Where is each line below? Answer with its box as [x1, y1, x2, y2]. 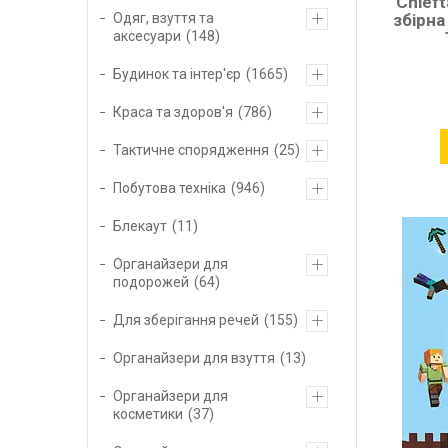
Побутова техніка [113, 179, 226, 196]
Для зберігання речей [113, 311, 259, 328]
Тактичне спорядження [113, 141, 269, 158]
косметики [113, 405, 183, 422]
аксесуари [113, 27, 181, 44]
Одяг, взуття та [113, 9, 214, 26]
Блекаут [113, 217, 167, 234]
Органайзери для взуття [113, 349, 275, 366]
